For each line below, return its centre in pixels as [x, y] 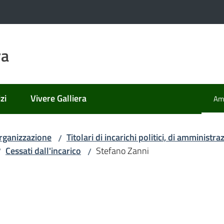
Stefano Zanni [122, 151]
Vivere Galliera [58, 98]
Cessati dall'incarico [43, 151]
